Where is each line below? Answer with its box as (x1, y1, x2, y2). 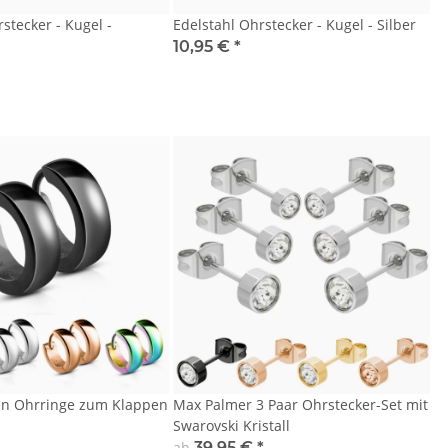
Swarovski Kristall (172, 415, 290, 435)
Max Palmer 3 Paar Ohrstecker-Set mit (172, 394, 428, 414)
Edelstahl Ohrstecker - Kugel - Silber (172, 15, 416, 35)
